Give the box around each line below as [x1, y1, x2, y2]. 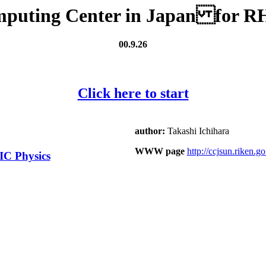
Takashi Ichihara [167, 125, 229, 136]
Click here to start [77, 85, 189, 101]
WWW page [134, 145, 185, 156]
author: [134, 125, 167, 136]
